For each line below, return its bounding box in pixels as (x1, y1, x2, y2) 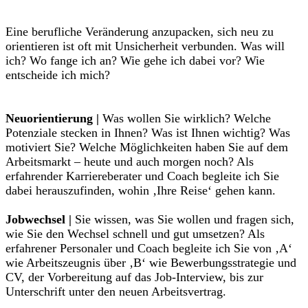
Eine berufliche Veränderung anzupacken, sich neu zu (5, 25, 274, 39)
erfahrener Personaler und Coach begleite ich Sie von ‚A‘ (5, 241, 292, 256)
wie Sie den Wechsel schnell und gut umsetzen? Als (5, 227, 265, 241)
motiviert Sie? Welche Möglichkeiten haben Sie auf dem (5, 140, 288, 155)
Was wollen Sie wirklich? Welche (99, 111, 271, 126)
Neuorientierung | (5, 111, 99, 126)
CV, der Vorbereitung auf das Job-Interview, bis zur (5, 270, 263, 285)
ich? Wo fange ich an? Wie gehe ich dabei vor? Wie (5, 54, 265, 68)
